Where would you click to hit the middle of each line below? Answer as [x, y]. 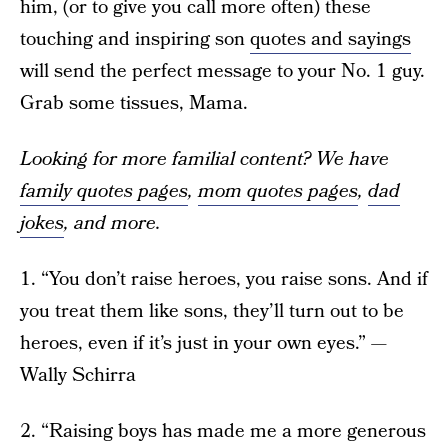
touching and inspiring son [135, 39]
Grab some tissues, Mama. [134, 103]
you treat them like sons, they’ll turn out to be [212, 311]
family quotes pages [104, 191]
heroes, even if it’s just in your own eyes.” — [203, 343]
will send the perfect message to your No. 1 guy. [222, 71]
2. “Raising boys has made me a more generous [223, 431]
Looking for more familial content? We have [204, 159]
